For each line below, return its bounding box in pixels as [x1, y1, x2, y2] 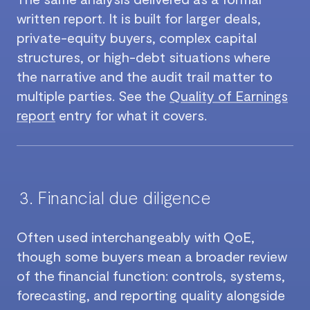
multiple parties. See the [17, 87, 170, 104]
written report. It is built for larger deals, [17, 10, 261, 27]
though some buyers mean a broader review [17, 248, 287, 265]
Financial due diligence [37, 186, 211, 208]
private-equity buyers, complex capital [17, 29, 257, 46]
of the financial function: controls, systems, [17, 267, 285, 284]
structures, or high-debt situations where [17, 48, 271, 66]
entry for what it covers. [55, 107, 207, 124]
